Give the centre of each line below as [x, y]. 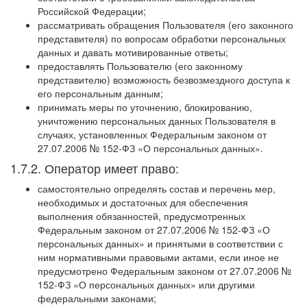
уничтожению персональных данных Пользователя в [157, 120]
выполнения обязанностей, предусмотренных [142, 216]
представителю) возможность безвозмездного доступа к [164, 79]
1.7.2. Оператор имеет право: [95, 168]
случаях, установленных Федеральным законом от [152, 134]
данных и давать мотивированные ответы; [133, 52]
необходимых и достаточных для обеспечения [143, 202]
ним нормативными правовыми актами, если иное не [158, 257]
